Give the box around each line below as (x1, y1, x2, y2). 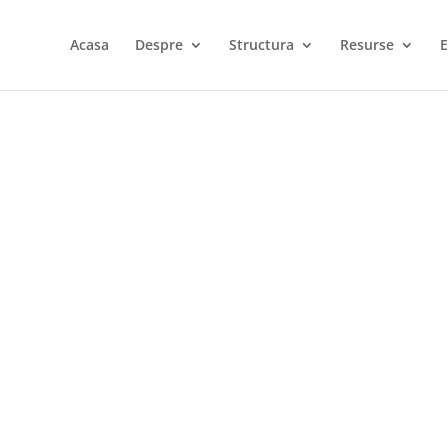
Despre (134, 35, 183, 54)
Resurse (339, 35, 394, 54)
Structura (228, 35, 294, 54)
